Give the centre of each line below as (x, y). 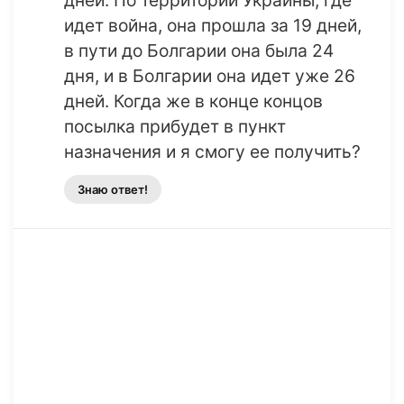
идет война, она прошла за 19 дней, (213, 26)
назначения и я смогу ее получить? (212, 152)
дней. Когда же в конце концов (193, 101)
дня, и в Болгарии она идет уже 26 (210, 76)
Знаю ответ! (113, 190)
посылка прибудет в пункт (175, 127)
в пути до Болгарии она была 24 (199, 51)
